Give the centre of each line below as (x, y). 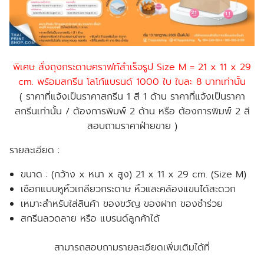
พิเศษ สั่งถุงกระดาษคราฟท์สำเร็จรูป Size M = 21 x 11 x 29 (132, 67)
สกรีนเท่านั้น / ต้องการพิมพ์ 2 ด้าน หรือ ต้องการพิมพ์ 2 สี (132, 112)
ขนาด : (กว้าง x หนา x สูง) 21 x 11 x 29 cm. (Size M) (134, 175)
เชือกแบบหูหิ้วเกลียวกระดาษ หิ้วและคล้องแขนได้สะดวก (128, 189)
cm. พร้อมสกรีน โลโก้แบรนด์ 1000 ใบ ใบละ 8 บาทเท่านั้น (132, 82)
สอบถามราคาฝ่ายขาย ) (132, 126)
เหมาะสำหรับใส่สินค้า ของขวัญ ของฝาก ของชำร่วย (122, 204)
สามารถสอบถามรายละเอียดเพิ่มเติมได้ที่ (132, 248)
